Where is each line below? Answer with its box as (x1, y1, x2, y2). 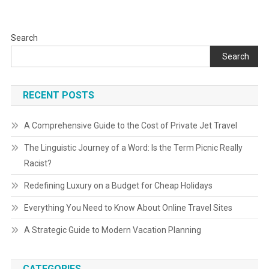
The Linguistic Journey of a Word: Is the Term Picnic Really (23, 143, 243, 153)
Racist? (23, 159, 52, 168)
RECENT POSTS (22, 89, 94, 101)
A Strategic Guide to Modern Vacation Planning (23, 225, 201, 235)
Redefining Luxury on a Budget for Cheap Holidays (23, 181, 213, 190)
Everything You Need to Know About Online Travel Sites (23, 203, 232, 213)
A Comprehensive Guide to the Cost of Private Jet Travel (23, 121, 237, 130)
